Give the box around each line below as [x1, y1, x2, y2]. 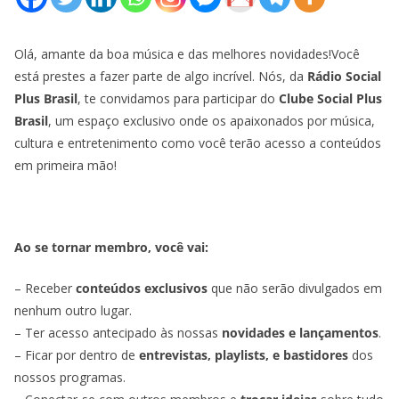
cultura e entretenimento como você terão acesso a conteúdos [14, 134, 381, 151]
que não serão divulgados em [208, 280, 382, 297]
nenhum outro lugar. [14, 302, 132, 319]
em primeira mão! [14, 157, 117, 174]
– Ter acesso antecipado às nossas [14, 324, 222, 341]
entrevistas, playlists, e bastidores [139, 346, 348, 363]
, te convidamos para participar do [77, 90, 279, 107]
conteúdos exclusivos [76, 280, 208, 297]
